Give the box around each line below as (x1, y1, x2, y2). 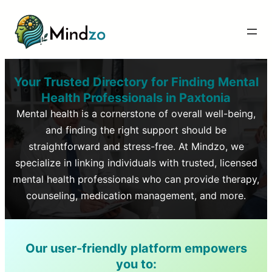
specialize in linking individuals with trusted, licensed (15, 156, 257, 169)
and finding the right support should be (46, 123, 226, 136)
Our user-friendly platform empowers (25, 240, 247, 256)
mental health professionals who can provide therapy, (13, 172, 259, 185)
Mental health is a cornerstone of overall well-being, (16, 107, 256, 120)
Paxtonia (176, 90, 231, 105)
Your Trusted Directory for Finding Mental (13, 74, 259, 89)
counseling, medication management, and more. (26, 189, 246, 202)
